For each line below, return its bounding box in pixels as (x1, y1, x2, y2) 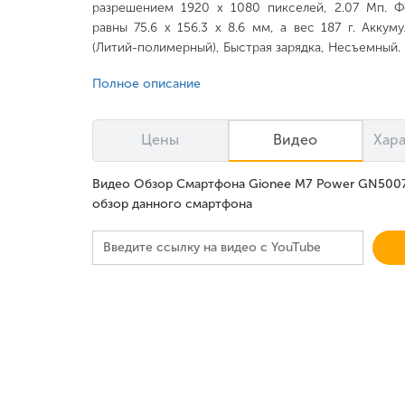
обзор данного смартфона (92, 196, 252, 212)
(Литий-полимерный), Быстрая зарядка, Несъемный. (92, 40, 400, 55)
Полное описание (92, 76, 201, 91)
